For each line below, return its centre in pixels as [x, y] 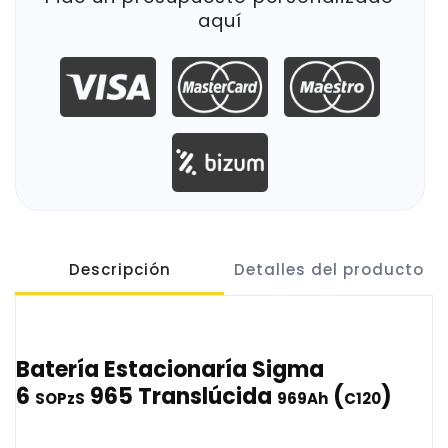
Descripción [119, 269]
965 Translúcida [181, 396]
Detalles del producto [328, 269]
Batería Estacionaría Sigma [170, 369]
